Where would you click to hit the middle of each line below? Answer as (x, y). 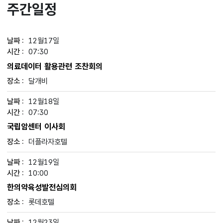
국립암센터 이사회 (36, 127)
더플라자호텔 (48, 141)
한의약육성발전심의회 (42, 187)
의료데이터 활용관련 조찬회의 (55, 66)
